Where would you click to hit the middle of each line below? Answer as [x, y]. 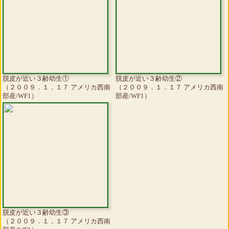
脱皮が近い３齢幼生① [36, 79]
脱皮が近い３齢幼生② [149, 79]
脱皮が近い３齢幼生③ [36, 213]
